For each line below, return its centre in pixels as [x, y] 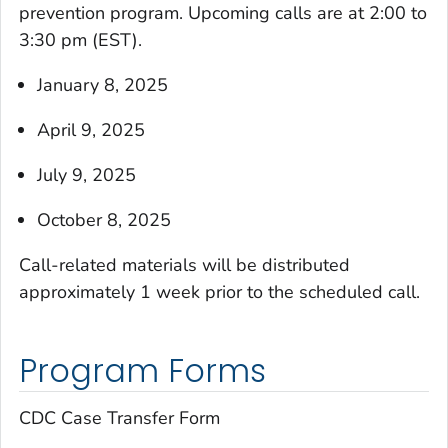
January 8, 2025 [102, 84]
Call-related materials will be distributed [184, 264]
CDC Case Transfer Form [119, 418]
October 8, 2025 [104, 219]
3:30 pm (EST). [80, 39]
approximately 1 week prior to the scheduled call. [219, 291]
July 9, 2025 [86, 174]
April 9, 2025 [91, 129]
